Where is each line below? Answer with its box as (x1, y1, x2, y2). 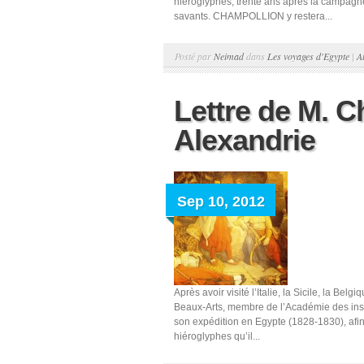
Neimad (214, 50, 244, 63)
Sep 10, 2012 (177, 193, 265, 210)
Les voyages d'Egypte (267, 50, 349, 63)
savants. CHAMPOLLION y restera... (174, 11, 332, 22)
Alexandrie (174, 123, 315, 157)
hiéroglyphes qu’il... (174, 331, 260, 342)
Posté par (175, 50, 214, 63)
